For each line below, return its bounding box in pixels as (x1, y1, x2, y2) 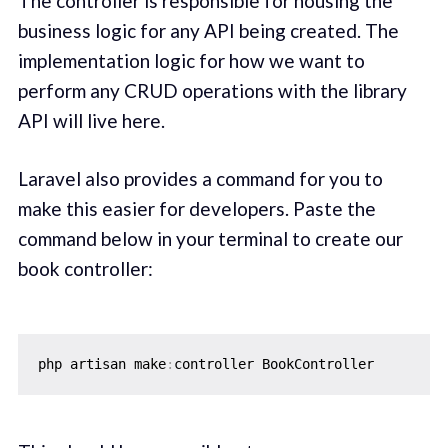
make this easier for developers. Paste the (17, 197, 376, 221)
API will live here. (17, 108, 165, 132)
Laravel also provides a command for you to (17, 167, 383, 191)
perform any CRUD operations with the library (17, 78, 407, 102)
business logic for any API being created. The (17, 18, 399, 42)
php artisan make (37, 355, 166, 372)
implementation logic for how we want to (17, 48, 365, 72)
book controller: (17, 257, 153, 281)
